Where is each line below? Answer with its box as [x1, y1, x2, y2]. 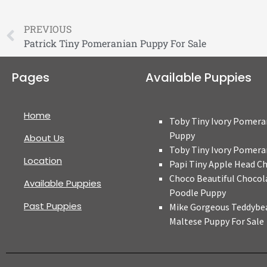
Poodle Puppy [169, 187, 226, 199]
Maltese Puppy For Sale [169, 215, 264, 228]
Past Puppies [24, 200, 82, 213]
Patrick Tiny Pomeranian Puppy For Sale [24, 37, 206, 50]
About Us [24, 132, 64, 145]
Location [24, 154, 62, 167]
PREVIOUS [24, 23, 72, 36]
